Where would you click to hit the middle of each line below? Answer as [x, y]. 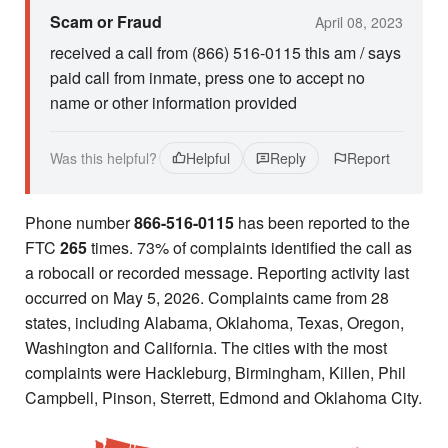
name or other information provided [173, 102]
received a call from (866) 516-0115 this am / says [225, 52]
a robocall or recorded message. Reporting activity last [217, 272]
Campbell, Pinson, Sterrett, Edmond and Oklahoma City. [223, 397]
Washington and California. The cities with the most [206, 347]
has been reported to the [322, 222]
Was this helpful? [103, 158]
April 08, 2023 [359, 21]
